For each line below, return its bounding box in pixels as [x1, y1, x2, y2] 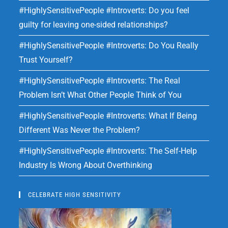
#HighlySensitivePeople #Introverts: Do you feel [19, 6, 190, 16]
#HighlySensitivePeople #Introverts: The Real [19, 76, 181, 86]
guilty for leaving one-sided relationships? [19, 20, 168, 30]
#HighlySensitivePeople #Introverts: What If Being [19, 111, 197, 121]
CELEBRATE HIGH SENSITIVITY [28, 191, 122, 199]
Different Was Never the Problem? [19, 125, 140, 135]
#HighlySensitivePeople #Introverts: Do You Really [19, 41, 199, 51]
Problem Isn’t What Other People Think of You [19, 90, 182, 100]
